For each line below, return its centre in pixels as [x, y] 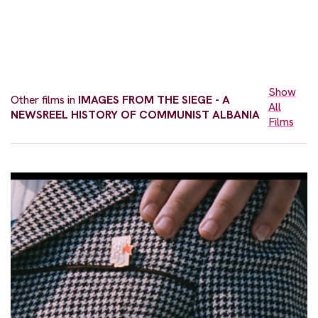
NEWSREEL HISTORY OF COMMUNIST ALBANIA [135, 114]
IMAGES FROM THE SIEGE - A [154, 99]
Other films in [44, 99]
